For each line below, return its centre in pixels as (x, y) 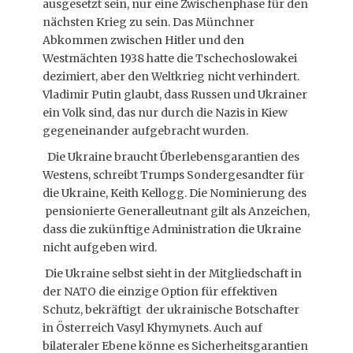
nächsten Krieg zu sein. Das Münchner (149, 22)
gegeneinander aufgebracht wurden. (145, 131)
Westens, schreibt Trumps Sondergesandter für (173, 175)
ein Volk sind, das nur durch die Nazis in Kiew (165, 113)
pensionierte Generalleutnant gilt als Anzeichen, (176, 211)
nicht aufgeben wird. (101, 247)
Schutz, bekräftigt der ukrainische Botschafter (171, 310)
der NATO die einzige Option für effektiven (160, 292)
